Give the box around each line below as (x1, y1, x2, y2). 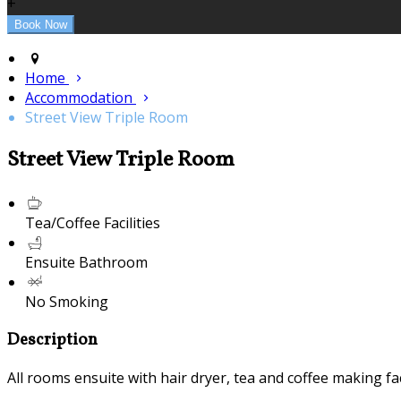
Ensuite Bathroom (25, 252, 148, 272)
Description (7, 328, 98, 352)
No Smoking (25, 291, 108, 311)
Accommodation (25, 88, 136, 108)
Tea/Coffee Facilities (25, 212, 160, 233)
